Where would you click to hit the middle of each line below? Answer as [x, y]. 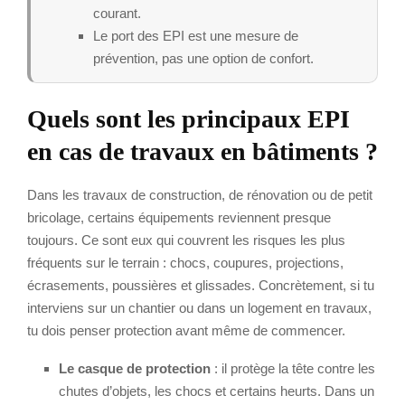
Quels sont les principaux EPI [188, 118]
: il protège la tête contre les [293, 368]
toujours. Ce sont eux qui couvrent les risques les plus [186, 240]
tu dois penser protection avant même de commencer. [186, 330]
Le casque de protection [135, 368]
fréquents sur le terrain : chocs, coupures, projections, [185, 262]
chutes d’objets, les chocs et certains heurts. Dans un [217, 391]
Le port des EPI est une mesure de [196, 35]
